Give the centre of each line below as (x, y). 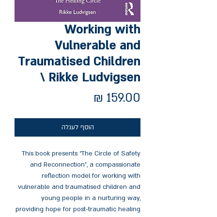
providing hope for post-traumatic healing (78, 209)
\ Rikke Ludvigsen (90, 78)
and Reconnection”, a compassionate (85, 165)
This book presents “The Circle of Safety (81, 154)
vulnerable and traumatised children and (79, 187)
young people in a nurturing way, (91, 198)
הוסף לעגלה (77, 127)
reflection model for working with (91, 176)
